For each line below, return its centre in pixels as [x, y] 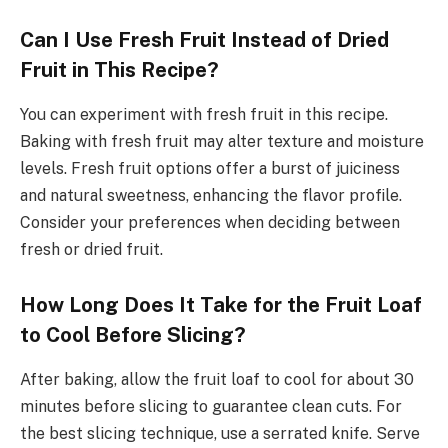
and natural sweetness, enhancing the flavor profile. [211, 195]
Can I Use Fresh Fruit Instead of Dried [204, 40]
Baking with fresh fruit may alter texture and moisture [222, 141]
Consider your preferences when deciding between [210, 222]
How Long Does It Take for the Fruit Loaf [221, 305]
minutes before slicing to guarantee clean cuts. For [211, 406]
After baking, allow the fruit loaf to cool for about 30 [217, 379]
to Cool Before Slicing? [133, 335]
